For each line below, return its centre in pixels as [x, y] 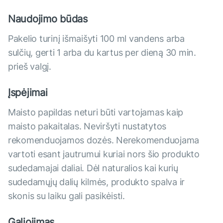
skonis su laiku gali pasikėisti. [66, 196]
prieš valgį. [30, 67]
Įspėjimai [28, 93]
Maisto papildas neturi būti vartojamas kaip [96, 112]
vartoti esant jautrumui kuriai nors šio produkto [104, 154]
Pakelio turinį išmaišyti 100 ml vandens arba [96, 39]
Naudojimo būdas [48, 19]
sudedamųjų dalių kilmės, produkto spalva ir [97, 182]
